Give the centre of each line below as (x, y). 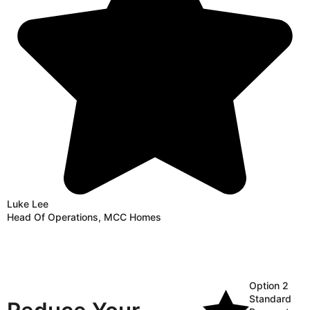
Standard (270, 299)
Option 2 (268, 286)
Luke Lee (28, 204)
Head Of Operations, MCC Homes (84, 217)
